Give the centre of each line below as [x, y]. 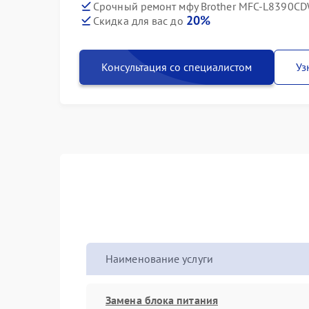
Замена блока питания [162, 300]
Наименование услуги [159, 259]
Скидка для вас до [140, 21]
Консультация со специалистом [177, 67]
